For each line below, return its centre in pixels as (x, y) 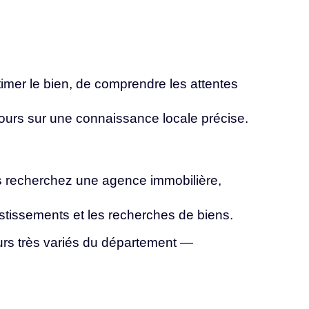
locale (182, 118)
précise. (225, 118)
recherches (143, 215)
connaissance (119, 118)
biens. (215, 215)
